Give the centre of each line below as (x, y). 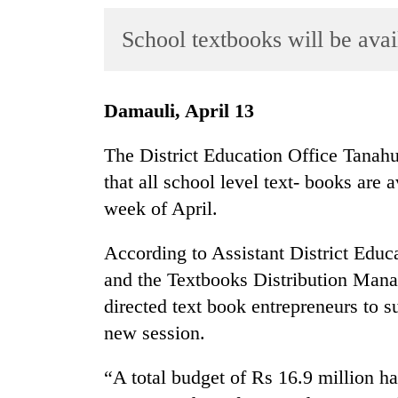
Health (36, 280)
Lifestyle (42, 142)
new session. (155, 333)
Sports (36, 72)
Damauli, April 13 (186, 111)
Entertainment (57, 107)
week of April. (161, 209)
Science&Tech (59, 176)
